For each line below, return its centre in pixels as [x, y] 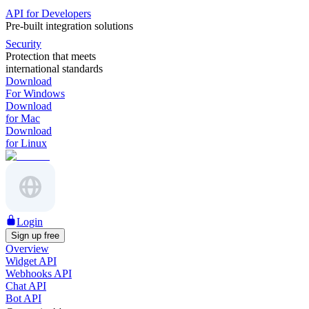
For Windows [35, 93]
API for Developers [48, 13]
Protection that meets [51, 56]
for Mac [23, 118]
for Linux [26, 143]
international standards [54, 69]
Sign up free [35, 236]
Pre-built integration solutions [69, 26]
